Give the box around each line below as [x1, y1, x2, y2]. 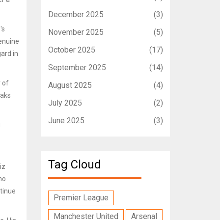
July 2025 [48, 98, 82, 108]
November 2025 [48, 27, 104, 37]
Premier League [53, 192, 109, 202]
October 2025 [48, 45, 95, 55]
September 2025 [48, 62, 106, 72]
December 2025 [48, 9, 104, 19]
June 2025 [48, 115, 84, 125]
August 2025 [48, 80, 92, 90]
